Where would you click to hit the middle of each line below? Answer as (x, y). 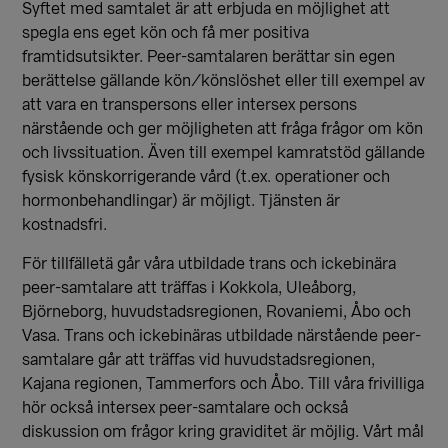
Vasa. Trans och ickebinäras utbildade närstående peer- (222, 336)
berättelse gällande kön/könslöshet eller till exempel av (224, 81)
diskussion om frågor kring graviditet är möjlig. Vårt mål (223, 432)
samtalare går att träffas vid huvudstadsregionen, (199, 360)
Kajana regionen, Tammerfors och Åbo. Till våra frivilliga (223, 384)
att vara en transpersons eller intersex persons (190, 105)
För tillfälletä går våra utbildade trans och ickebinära (209, 264)
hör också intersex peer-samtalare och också (185, 408)
